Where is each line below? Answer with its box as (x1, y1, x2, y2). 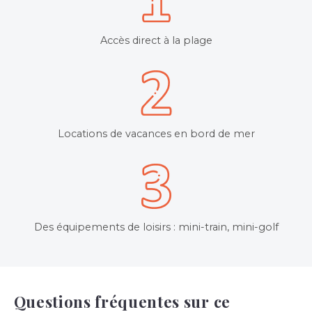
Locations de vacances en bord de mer (57, 127, 255, 140)
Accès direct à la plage (100, 33, 212, 47)
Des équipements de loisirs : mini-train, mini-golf (33, 220, 279, 233)
